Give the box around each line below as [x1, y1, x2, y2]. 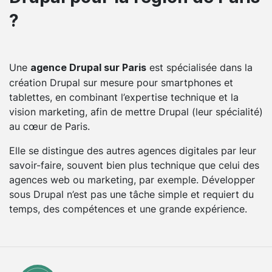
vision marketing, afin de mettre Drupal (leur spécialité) [9, 104, 263, 118]
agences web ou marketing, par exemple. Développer [9, 172, 255, 186]
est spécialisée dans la [146, 60, 253, 74]
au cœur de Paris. [9, 119, 90, 133]
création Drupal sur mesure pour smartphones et [9, 75, 233, 89]
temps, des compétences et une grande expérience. [9, 202, 247, 216]
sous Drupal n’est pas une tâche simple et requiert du [9, 187, 254, 201]
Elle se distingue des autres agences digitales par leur [9, 143, 256, 157]
